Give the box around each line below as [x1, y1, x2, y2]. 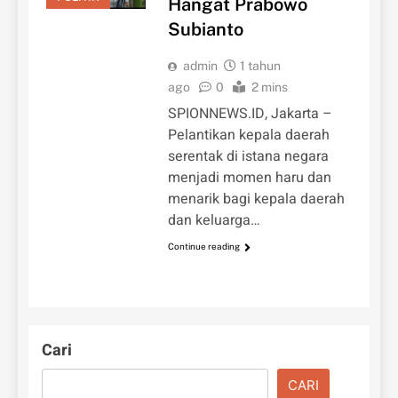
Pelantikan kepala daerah [167, 124, 330, 147]
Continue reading [167, 241, 240, 252]
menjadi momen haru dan [167, 167, 331, 189]
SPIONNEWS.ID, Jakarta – [167, 103, 332, 125]
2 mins [251, 80, 288, 95]
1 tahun [239, 59, 281, 74]
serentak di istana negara [167, 146, 329, 168]
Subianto [167, 19, 243, 41]
